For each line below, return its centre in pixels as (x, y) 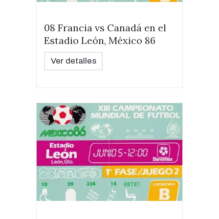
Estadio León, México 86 (100, 40)
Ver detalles (73, 61)
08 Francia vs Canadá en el (105, 28)
